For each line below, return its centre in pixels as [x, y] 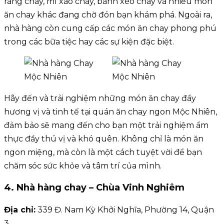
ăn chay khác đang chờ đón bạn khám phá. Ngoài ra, [108, 15]
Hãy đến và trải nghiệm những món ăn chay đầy [100, 98]
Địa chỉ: [20, 210]
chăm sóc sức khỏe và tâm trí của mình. [83, 166]
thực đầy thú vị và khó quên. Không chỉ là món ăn [104, 139]
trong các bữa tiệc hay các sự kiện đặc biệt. [89, 42]
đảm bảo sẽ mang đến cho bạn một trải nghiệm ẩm [106, 125]
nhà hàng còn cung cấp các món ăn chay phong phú [110, 28]
